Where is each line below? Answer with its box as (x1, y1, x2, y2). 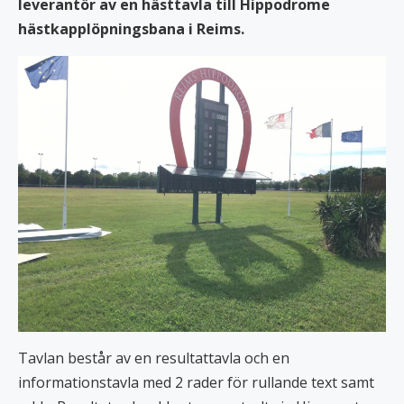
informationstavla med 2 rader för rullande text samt (18, 372, 374, 392)
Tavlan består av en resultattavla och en (18, 347, 289, 368)
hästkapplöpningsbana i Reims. (18, 18, 244, 39)
